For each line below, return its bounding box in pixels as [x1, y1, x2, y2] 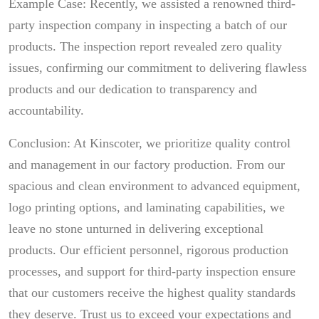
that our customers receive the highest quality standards [9, 285, 296, 300]
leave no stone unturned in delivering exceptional [9, 221, 263, 236]
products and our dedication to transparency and [9, 81, 257, 96]
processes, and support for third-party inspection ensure [9, 263, 296, 278]
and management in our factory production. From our [9, 157, 285, 172]
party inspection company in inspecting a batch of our [9, 17, 287, 32]
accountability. [9, 103, 84, 117]
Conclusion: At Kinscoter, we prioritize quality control [9, 135, 291, 150]
